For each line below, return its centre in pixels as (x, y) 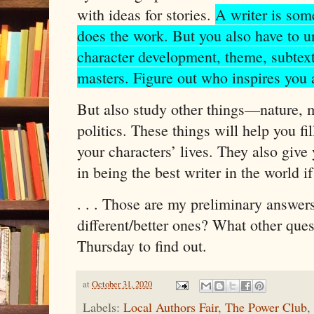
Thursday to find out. (142, 246)
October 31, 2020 (122, 285)
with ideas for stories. (146, 14)
